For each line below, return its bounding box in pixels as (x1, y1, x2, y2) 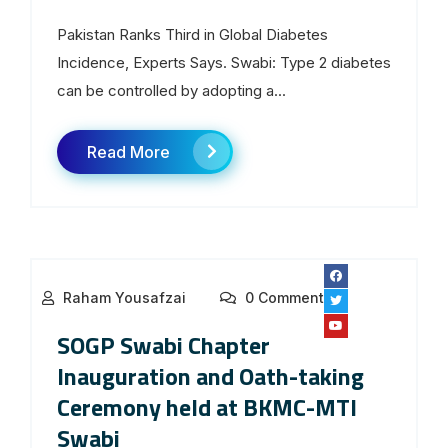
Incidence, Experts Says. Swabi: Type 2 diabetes (57, 52, 391, 72)
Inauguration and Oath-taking (57, 357, 364, 394)
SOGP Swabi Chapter (57, 326, 270, 363)
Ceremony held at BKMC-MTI (57, 388, 357, 425)
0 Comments (241, 288, 332, 306)
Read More (87, 141, 170, 162)
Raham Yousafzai (63, 288, 186, 306)
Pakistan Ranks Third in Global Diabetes (57, 24, 328, 44)
